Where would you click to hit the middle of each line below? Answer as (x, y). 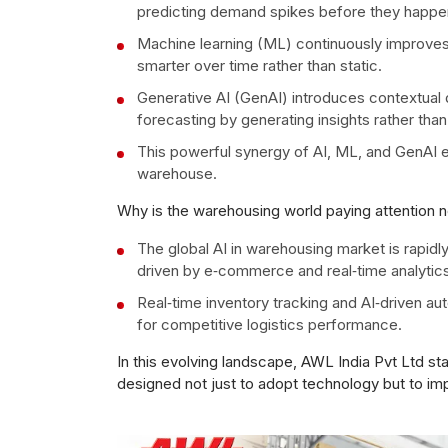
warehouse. (177, 173)
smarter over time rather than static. (259, 65)
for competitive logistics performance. (269, 324)
